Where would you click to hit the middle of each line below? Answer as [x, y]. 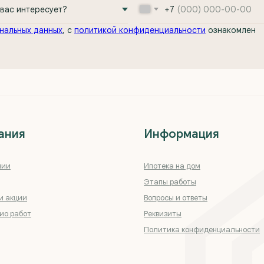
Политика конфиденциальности [202, 230]
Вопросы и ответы [176, 198]
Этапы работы [170, 182]
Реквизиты [163, 214]
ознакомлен [231, 30]
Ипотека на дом [172, 166]
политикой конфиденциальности [140, 30]
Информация [181, 134]
